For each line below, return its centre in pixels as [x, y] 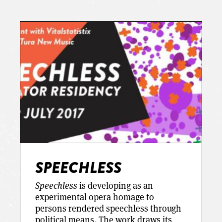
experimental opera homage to [94, 196]
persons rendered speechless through [108, 208]
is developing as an [116, 185]
